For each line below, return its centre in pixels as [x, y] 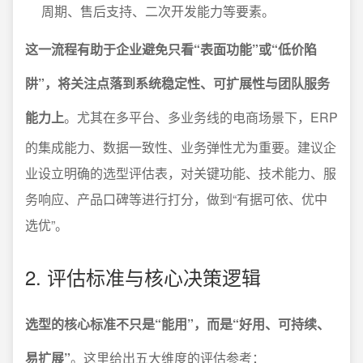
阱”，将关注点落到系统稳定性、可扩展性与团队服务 [177, 83]
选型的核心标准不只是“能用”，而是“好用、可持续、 [177, 324]
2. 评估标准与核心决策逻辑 [143, 277]
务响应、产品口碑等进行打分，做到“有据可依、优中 [176, 199]
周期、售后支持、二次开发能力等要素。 [158, 11]
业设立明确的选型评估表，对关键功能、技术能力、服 [181, 173]
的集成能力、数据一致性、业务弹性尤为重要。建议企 [181, 147]
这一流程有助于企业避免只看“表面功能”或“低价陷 [171, 49]
